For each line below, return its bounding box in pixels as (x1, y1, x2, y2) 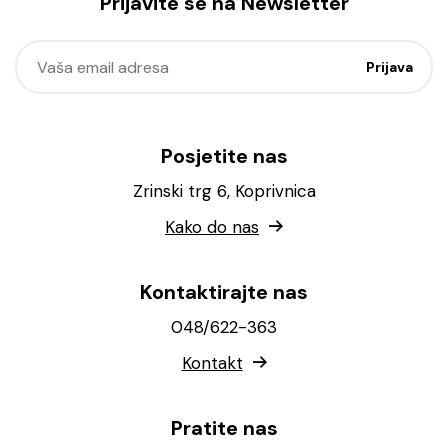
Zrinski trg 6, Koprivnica (132, 180, 316, 202)
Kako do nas (165, 216, 259, 238)
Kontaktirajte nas (140, 279, 308, 305)
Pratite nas (170, 415, 278, 441)
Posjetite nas (160, 143, 288, 169)
